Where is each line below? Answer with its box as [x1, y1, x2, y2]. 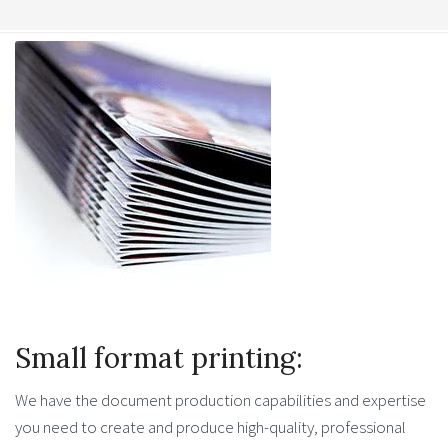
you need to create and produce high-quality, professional [15, 416, 406, 439]
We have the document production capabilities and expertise [15, 389, 426, 412]
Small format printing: [15, 340, 303, 377]
